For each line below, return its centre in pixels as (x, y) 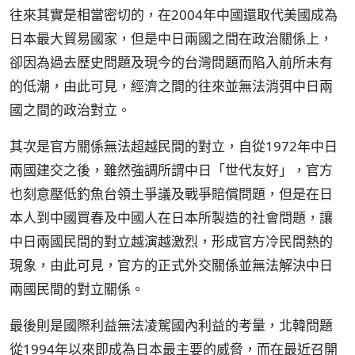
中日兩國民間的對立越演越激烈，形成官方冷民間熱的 (171, 241)
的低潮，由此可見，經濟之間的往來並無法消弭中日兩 (171, 86)
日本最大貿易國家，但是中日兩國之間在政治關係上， (171, 38)
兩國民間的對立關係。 (77, 289)
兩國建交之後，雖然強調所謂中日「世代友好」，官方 (171, 170)
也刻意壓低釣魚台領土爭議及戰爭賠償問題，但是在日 (171, 194)
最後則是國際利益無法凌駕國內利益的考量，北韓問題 (171, 325)
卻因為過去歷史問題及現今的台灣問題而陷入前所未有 (171, 62)
